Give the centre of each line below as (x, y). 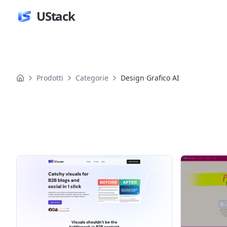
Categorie (92, 78)
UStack (56, 16)
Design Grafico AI (150, 78)
